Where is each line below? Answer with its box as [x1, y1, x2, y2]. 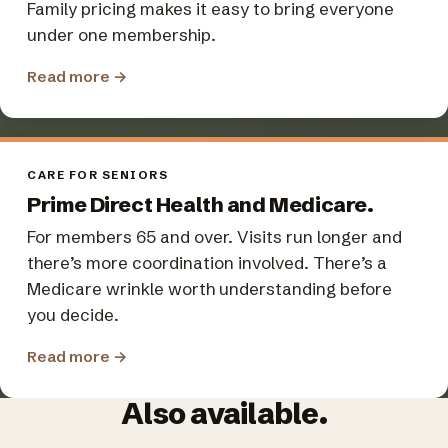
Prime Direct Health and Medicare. [27, 191, 374, 217]
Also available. [121, 395, 327, 433]
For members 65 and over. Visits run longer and [27, 225, 403, 247]
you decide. [27, 303, 120, 325]
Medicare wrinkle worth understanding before [27, 277, 393, 299]
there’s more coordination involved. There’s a [27, 251, 388, 273]
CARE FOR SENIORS [27, 168, 169, 183]
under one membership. [27, 23, 217, 45]
